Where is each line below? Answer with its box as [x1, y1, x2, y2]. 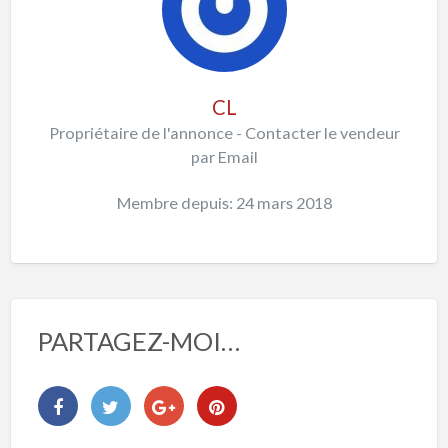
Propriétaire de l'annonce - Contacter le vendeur [48, 123, 400, 143]
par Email [190, 147, 258, 167]
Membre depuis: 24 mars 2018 [116, 192, 332, 212]
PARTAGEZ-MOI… [37, 326, 240, 357]
